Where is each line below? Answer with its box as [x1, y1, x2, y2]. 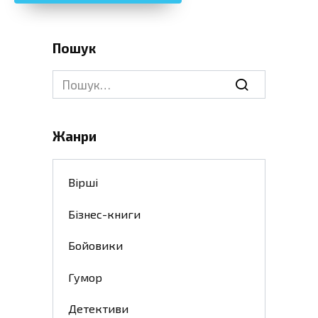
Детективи [67, 302, 128, 316]
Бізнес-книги [67, 207, 141, 221]
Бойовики [67, 238, 123, 253]
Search [52, 70, 89, 85]
